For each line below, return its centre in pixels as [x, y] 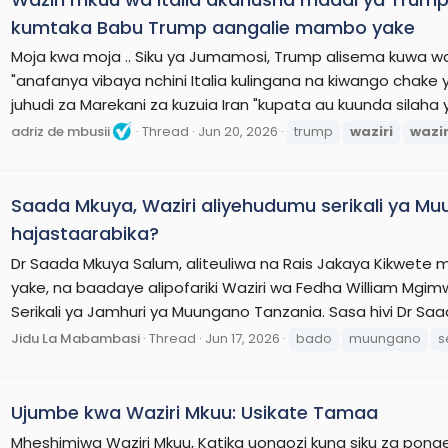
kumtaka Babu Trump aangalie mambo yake [213, 27]
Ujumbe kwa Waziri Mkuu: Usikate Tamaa [194, 413]
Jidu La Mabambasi [75, 338]
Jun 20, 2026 [238, 132]
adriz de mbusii [60, 132]
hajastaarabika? [85, 234]
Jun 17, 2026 [242, 338]
